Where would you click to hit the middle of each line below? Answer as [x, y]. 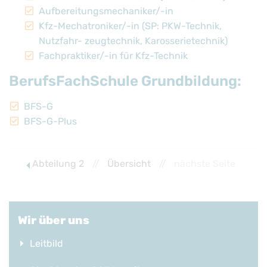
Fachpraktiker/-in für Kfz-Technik [113, 55]
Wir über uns [54, 220]
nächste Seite [204, 163]
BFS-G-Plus [50, 121]
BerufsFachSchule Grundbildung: [125, 81]
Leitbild [46, 243]
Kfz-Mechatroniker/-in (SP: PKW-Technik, [130, 26]
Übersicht [129, 163]
